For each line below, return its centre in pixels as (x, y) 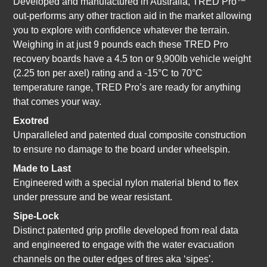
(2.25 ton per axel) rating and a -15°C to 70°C (108, 73)
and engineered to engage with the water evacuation (124, 245)
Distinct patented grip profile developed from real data (126, 231)
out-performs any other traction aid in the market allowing (133, 16)
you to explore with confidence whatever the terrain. (122, 30)
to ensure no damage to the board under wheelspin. (122, 150)
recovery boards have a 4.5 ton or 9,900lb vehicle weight (132, 59)
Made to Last (42, 169)
